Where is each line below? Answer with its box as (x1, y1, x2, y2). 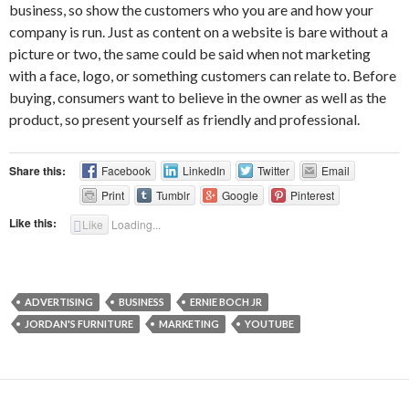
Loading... (110, 215, 161, 232)
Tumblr (155, 186, 190, 203)
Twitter (257, 162, 289, 178)
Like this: (9, 214, 57, 231)
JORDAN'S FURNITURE (25, 317, 133, 330)
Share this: (9, 162, 66, 179)
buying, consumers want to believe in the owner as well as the (9, 88, 386, 106)
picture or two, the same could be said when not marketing (9, 44, 371, 62)
